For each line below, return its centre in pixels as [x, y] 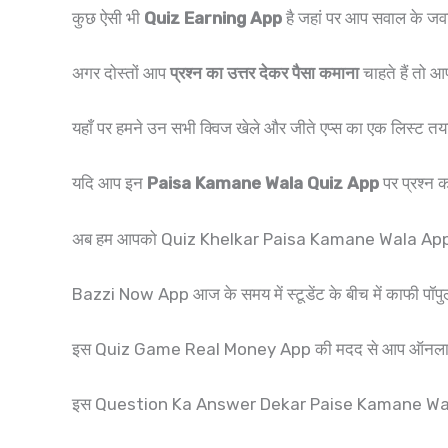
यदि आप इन [109, 183]
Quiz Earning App [213, 17]
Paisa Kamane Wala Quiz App [263, 183]
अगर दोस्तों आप [121, 72]
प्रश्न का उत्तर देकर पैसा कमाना [264, 72]
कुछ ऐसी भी [108, 17]
